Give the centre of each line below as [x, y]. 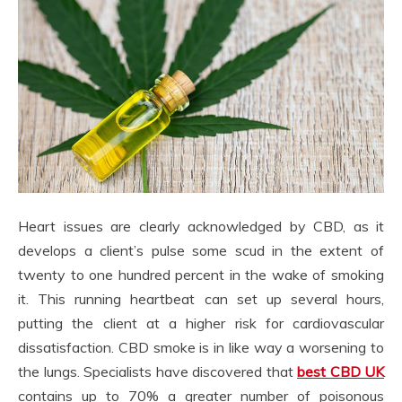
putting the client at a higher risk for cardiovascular [201, 323]
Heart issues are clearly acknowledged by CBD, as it [201, 226]
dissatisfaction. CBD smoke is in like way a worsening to [201, 347]
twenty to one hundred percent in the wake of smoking [201, 274]
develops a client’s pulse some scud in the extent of [201, 250]
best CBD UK [341, 371]
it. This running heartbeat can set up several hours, [201, 298]
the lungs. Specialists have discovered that [157, 371]
